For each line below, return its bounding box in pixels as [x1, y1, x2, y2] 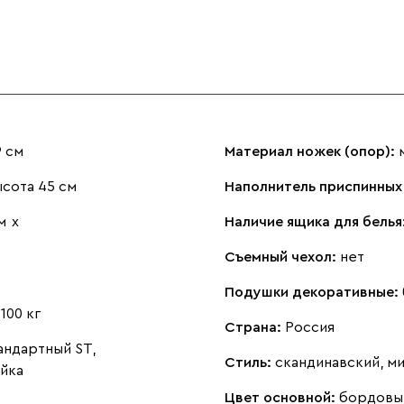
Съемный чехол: [225, 250, 340, 264]
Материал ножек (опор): [225, 144, 399, 159]
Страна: [225, 320, 285, 335]
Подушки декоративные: [225, 285, 402, 299]
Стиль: [225, 355, 275, 370]
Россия [285, 320, 335, 335]
